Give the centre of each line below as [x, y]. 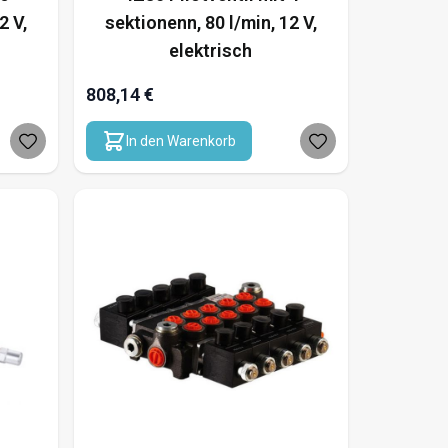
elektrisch [211, 51]
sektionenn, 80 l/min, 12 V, [210, 23]
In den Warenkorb [180, 141]
